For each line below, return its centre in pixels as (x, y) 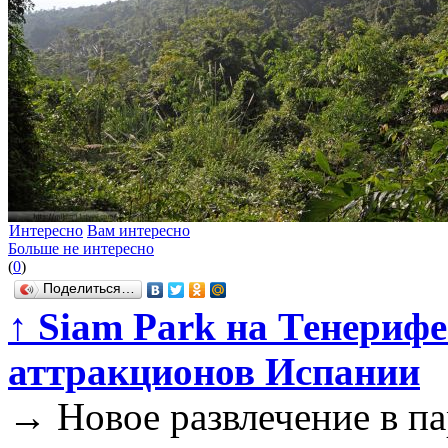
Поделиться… (89, 289)
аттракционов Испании (214, 372)
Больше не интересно (81, 249)
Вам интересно (138, 231)
